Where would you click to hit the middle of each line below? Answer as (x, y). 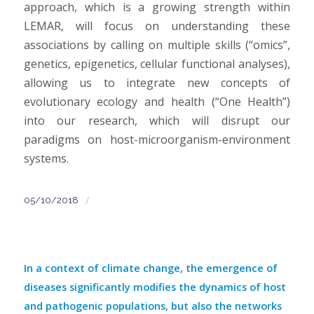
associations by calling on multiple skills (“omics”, (157, 45)
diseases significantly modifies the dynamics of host (155, 287)
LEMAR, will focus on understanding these (157, 26)
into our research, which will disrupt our (157, 121)
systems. (46, 159)
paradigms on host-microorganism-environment (157, 140)
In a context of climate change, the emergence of (150, 268)
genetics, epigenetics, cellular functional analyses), (157, 64)
